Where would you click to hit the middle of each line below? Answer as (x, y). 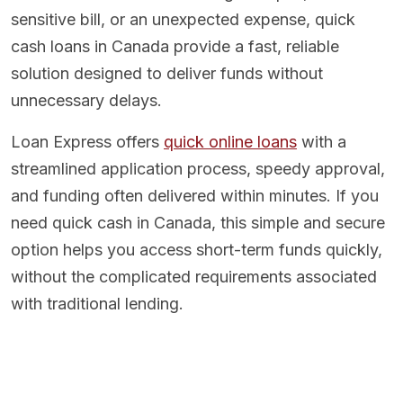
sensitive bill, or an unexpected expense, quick (183, 20)
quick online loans (230, 142)
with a (322, 142)
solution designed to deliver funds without (167, 74)
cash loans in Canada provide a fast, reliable (175, 47)
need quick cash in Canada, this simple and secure (198, 223)
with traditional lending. (97, 304)
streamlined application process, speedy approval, (198, 169)
